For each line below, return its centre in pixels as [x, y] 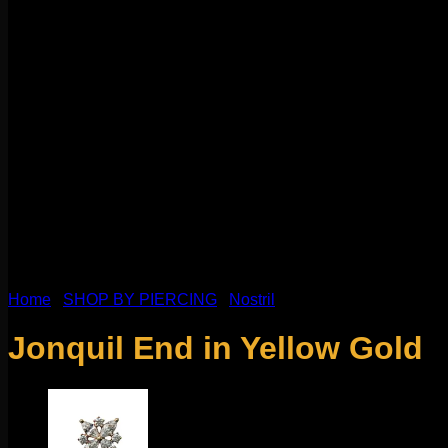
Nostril [252, 299]
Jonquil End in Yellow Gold [215, 348]
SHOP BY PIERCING [140, 299]
